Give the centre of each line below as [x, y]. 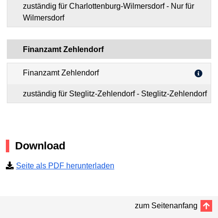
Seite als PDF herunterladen [65, 166]
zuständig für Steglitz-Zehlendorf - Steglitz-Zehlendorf [174, 93]
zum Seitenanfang [166, 206]
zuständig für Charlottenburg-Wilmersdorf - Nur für [95, 6]
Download [40, 145]
